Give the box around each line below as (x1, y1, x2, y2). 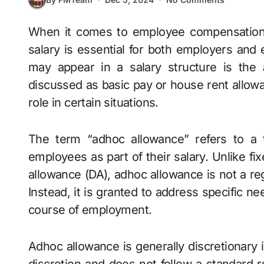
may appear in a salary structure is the (28, 60, 263, 74)
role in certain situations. (28, 95, 159, 110)
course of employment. (28, 203, 152, 217)
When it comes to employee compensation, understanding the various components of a (28, 25, 40, 39)
